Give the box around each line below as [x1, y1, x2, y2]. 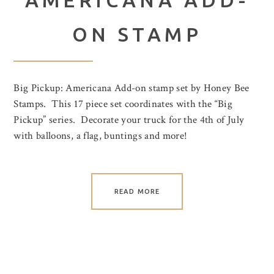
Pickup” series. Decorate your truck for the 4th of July [13, 113, 245, 127]
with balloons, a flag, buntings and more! [13, 128, 188, 143]
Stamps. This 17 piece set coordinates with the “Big [13, 97, 233, 111]
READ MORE [114, 187, 160, 195]
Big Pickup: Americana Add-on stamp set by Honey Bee [13, 81, 250, 95]
